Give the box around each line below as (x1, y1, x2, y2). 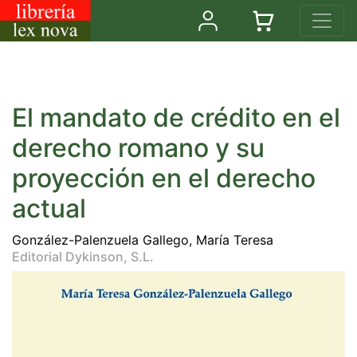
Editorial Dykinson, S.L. (12, 249, 154, 265)
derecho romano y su (12, 132, 265, 163)
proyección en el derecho (12, 163, 316, 194)
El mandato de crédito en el (12, 102, 340, 133)
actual (12, 193, 86, 224)
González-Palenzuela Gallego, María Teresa (12, 232, 273, 248)
